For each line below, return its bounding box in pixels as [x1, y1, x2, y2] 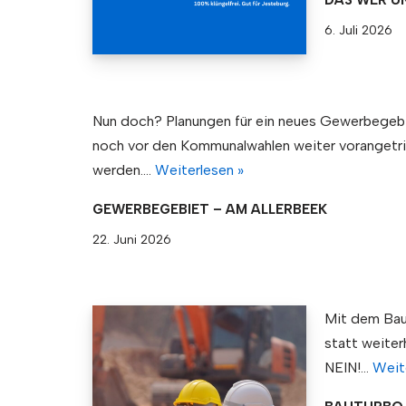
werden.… [92, 161, 155, 179]
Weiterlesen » [155, 161, 244, 179]
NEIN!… [324, 358, 373, 376]
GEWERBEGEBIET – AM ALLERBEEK [92, 201, 327, 218]
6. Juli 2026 [324, 22, 393, 39]
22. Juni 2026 [92, 231, 171, 248]
